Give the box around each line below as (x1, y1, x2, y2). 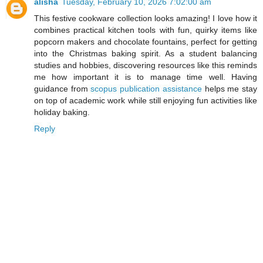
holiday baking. (34, 107, 90, 117)
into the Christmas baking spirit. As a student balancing (34, 49, 257, 59)
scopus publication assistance (90, 84, 202, 94)
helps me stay (201, 84, 258, 94)
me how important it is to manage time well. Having (34, 72, 257, 82)
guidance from (34, 84, 91, 94)
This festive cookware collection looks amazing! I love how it (34, 14, 257, 23)
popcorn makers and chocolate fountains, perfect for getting (34, 37, 257, 47)
